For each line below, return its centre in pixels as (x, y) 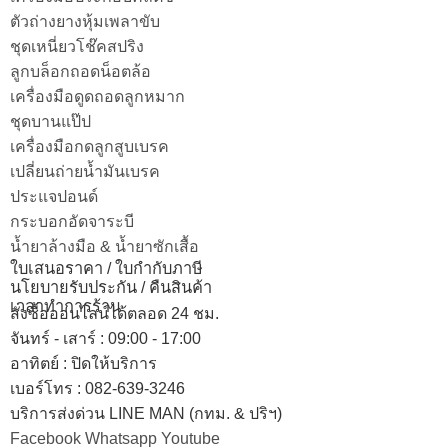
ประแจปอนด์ (54, 196)
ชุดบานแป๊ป (50, 121)
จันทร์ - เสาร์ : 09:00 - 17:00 (105, 338)
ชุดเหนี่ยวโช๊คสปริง (77, 46)
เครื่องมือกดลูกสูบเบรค (89, 146)
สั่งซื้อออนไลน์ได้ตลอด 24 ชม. (114, 313)
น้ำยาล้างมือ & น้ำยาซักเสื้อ (104, 246)
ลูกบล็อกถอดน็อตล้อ (80, 71)
